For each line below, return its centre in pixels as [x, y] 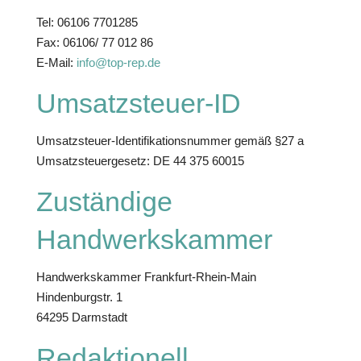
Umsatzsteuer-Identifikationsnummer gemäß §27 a [170, 141]
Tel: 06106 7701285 [87, 22]
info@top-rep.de [118, 62]
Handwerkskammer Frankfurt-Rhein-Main [146, 277]
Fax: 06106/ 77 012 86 [94, 42]
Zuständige [104, 201]
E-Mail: [56, 62]
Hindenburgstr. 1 [79, 297]
